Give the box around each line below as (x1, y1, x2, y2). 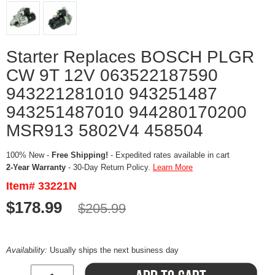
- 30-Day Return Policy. (66, 163, 153, 172)
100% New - (6, 150, 52, 160)
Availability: (6, 246, 50, 255)
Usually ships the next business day (50, 246, 179, 255)
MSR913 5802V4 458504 (6, 121, 203, 141)
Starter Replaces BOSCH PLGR (6, 47, 254, 67)
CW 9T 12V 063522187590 (6, 66, 218, 85)
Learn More (153, 163, 193, 172)
